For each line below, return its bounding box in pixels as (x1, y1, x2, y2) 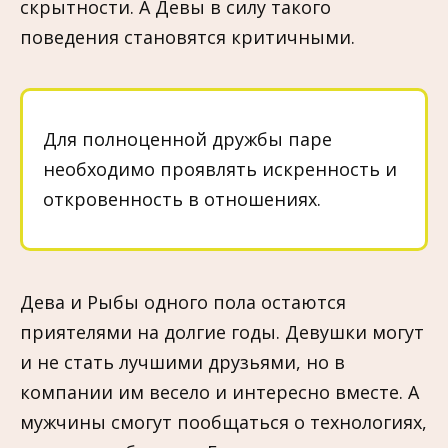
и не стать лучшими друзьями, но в (20, 349, 345, 374)
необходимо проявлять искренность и (43, 157, 397, 182)
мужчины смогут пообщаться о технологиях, (20, 409, 427, 434)
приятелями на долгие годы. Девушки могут (20, 319, 424, 344)
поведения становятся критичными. (20, 24, 355, 49)
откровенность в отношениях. (43, 187, 321, 212)
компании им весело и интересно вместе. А (20, 379, 419, 404)
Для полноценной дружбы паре (43, 127, 332, 152)
